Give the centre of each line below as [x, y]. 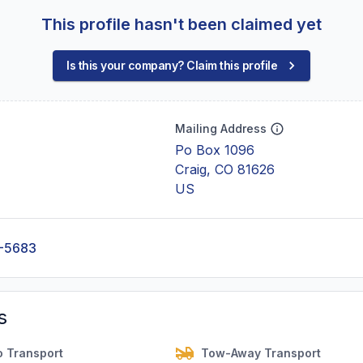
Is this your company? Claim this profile [172, 65]
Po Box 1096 [215, 150]
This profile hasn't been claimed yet [181, 24]
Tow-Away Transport [261, 353]
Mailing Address [221, 128]
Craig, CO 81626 [225, 169]
